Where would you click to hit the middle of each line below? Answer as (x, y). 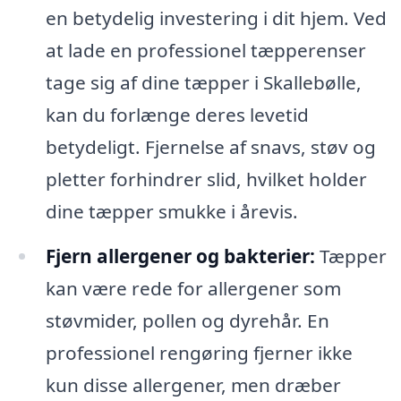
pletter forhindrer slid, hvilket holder (206, 179)
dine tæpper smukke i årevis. (171, 212)
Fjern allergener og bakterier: (180, 256)
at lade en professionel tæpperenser (205, 51)
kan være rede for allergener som (193, 289)
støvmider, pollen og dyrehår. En (187, 321)
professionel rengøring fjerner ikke (199, 353)
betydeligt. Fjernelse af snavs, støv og (210, 147)
